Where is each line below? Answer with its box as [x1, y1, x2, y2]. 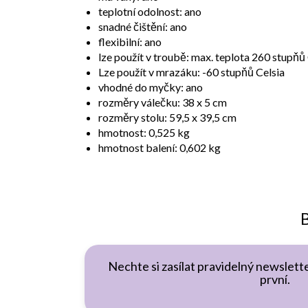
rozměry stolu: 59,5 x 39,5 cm [98, 110, 236, 124]
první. [260, 271, 290, 287]
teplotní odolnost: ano [98, 4, 201, 18]
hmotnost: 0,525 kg [98, 125, 190, 139]
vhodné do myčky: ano [98, 80, 203, 93]
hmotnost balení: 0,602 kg [98, 140, 221, 154]
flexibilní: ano [98, 34, 162, 48]
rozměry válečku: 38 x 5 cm [98, 95, 227, 109]
